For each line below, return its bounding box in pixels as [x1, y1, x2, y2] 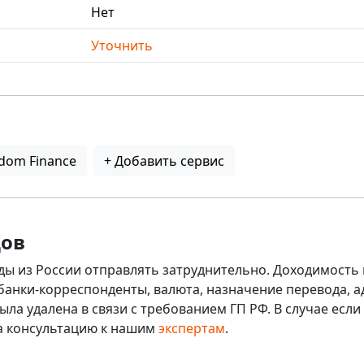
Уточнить [91, 37, 153, 54]
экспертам [158, 319, 225, 337]
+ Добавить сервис [104, 152, 224, 170]
